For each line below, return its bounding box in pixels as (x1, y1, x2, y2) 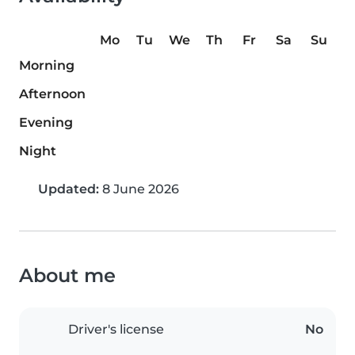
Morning (19, 58, 74, 73)
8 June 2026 (99, 181, 179, 197)
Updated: (38, 181, 99, 197)
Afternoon (19, 86, 86, 101)
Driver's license (68, 322, 164, 337)
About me (19, 264, 116, 287)
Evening (19, 115, 73, 130)
